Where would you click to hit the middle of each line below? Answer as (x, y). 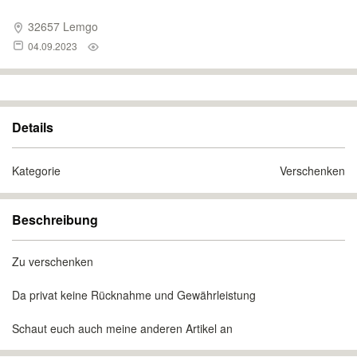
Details (33, 127)
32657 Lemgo (61, 26)
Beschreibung (55, 220)
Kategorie (36, 171)
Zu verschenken (53, 261)
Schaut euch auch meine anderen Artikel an (122, 328)
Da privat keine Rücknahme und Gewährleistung (134, 295)
